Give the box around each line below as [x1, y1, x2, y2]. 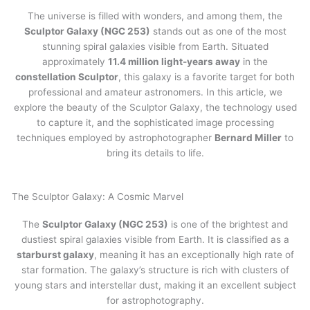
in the [240, 56, 268, 68]
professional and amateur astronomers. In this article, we [28, 86, 282, 98]
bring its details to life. [106, 147, 204, 159]
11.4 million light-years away [108, 56, 240, 68]
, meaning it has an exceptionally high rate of [93, 249, 294, 261]
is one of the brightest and [168, 219, 288, 230]
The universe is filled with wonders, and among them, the [28, 10, 282, 22]
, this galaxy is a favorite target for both [118, 71, 295, 83]
